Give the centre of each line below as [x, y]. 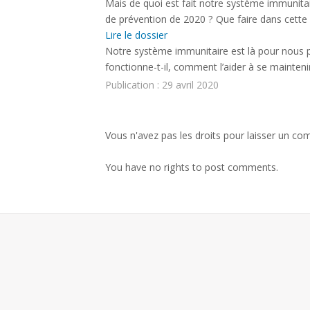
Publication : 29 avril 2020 [162, 84]
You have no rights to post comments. [192, 167]
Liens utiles [40, 21]
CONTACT [39, 51]
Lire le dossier [138, 35]
